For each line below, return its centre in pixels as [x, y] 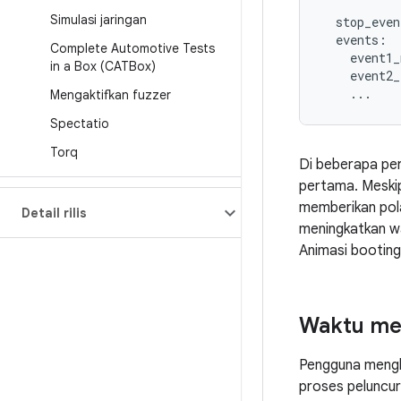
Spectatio [80, 124]
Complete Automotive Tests [132, 48]
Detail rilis [54, 213]
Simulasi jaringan [98, 20]
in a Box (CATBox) [103, 66]
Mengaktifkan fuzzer [111, 95]
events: [354, 40]
